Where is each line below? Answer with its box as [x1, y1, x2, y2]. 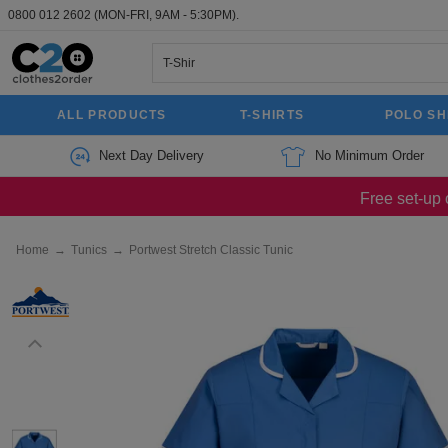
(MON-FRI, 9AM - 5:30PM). [94, 8, 239, 22]
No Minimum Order [314, 148, 424, 163]
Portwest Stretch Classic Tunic [129, 243, 293, 257]
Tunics [71, 243, 107, 257]
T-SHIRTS [239, 108, 305, 122]
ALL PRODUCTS [57, 108, 167, 122]
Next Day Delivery [98, 148, 204, 163]
